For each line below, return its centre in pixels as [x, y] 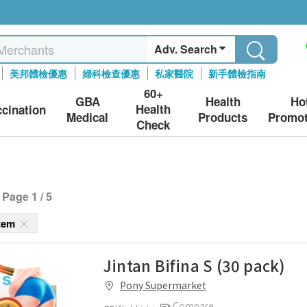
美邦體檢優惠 [39, 73]
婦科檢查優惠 [111, 73]
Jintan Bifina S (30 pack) [195, 265]
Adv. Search [186, 49]
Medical [88, 117]
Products [223, 117]
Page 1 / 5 [27, 196]
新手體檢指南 [237, 73]
